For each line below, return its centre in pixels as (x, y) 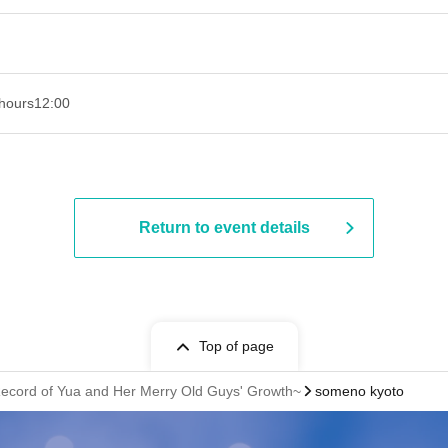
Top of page (236, 346)
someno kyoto (359, 391)
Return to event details (224, 227)
